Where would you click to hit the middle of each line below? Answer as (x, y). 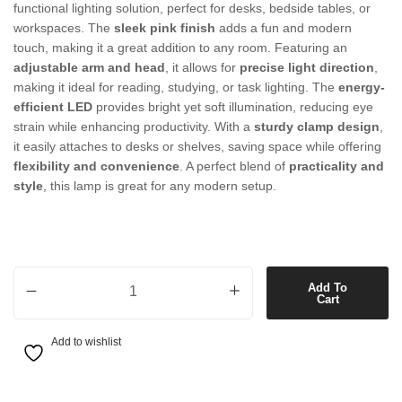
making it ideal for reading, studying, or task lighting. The (176, 87)
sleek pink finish (165, 28)
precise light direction (307, 68)
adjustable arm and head (89, 68)
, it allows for (202, 68)
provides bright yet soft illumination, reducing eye (233, 107)
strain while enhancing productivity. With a (134, 127)
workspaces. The (64, 28)
